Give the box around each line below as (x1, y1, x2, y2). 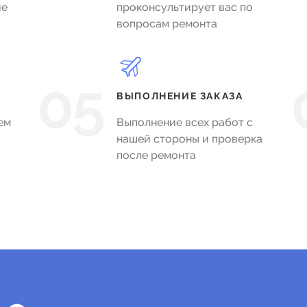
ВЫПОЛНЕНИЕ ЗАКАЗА (116, 90, 243, 101)
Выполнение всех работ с (116, 116, 254, 129)
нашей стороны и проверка (116, 132, 263, 145)
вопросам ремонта (116, 17, 218, 30)
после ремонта (116, 149, 197, 162)
